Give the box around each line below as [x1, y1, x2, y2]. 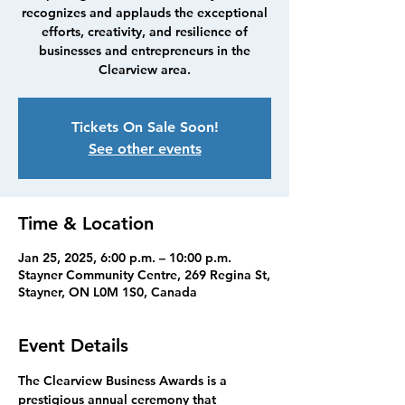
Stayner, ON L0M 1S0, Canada [18, 284, 197, 300]
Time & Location [18, 212, 154, 234]
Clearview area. [99, 61, 191, 78]
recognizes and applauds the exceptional [22, 5, 268, 21]
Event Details [18, 334, 128, 356]
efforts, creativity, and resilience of [42, 24, 248, 40]
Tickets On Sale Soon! [71, 118, 219, 136]
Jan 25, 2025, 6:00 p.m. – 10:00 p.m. [18, 250, 231, 266]
